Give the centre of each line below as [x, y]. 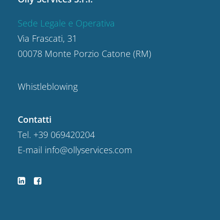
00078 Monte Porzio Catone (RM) [84, 54]
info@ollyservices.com [88, 150]
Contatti [35, 119]
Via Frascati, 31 [47, 38]
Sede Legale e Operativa [66, 23]
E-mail [31, 150]
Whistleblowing [48, 86]
